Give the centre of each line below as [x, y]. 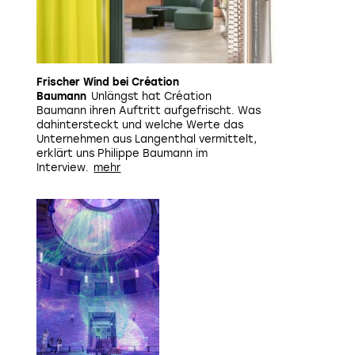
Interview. [63, 168]
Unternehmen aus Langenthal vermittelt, [147, 139]
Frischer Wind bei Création [108, 82]
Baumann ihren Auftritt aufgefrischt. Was [149, 111]
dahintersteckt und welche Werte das [140, 125]
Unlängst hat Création [152, 96]
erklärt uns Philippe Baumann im [122, 153]
